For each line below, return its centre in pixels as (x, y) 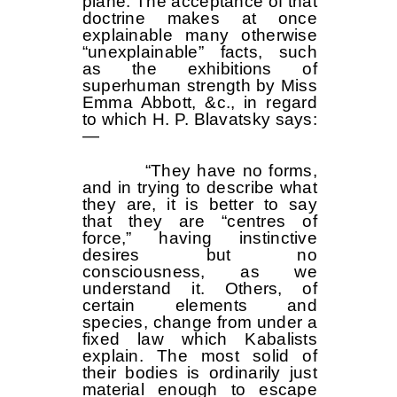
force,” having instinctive (199, 237)
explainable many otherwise (199, 35)
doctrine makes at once (199, 18)
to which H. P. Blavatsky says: (199, 119)
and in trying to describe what (199, 187)
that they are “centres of (199, 221)
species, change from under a (199, 322)
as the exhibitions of (199, 68)
